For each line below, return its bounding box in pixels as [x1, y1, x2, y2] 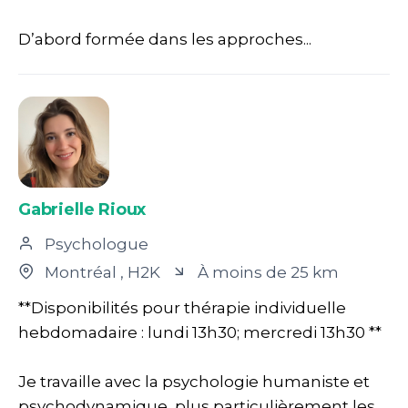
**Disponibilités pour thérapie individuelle [18, 298, 346, 317]
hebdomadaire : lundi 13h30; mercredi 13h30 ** [18, 322, 382, 342]
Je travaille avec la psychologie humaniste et [18, 372, 370, 391]
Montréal [41, 262, 120, 281]
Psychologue [41, 234, 148, 253]
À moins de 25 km [194, 262, 339, 281]
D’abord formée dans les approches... [18, 29, 311, 48]
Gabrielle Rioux [18, 199, 147, 219]
